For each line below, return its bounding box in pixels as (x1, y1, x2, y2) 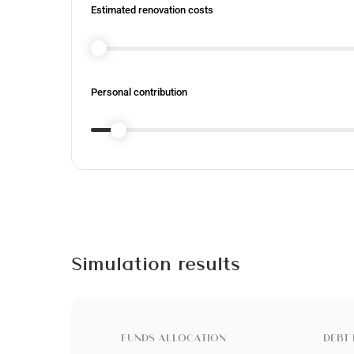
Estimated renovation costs (91, 4, 213, 17)
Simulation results (71, 250, 240, 277)
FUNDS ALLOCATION (121, 330, 227, 346)
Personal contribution (91, 85, 187, 98)
